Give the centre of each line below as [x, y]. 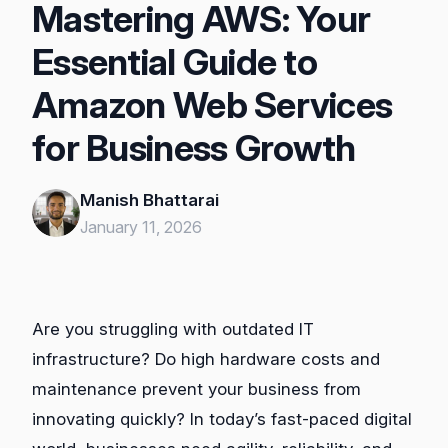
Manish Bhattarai [149, 199]
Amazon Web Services [212, 104]
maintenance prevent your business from [196, 389]
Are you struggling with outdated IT [173, 329]
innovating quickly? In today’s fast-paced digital [222, 419]
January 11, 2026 [141, 226]
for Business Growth [194, 147]
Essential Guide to [175, 61]
